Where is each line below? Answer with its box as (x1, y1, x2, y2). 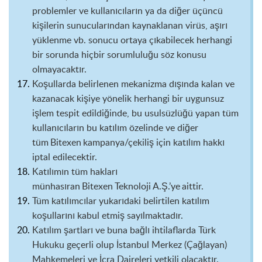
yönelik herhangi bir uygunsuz (100, 92, 224, 105)
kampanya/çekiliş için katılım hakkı (81, 136, 225, 149)
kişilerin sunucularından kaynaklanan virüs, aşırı (32, 19, 227, 32)
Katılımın (32, 165, 69, 178)
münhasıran (32, 180, 82, 192)
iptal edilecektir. (32, 150, 99, 163)
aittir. (180, 180, 205, 192)
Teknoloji (113, 180, 153, 192)
